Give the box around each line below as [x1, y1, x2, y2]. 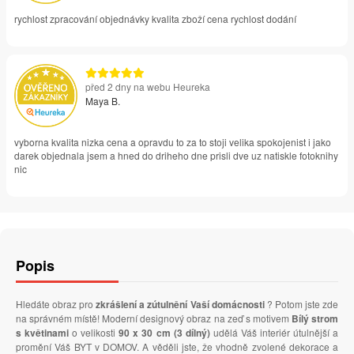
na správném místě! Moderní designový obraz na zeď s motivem [16, 311, 292, 326]
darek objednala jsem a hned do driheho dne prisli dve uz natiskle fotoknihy [14, 149, 338, 163]
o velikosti [69, 326, 119, 340]
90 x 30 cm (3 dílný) [119, 326, 210, 341]
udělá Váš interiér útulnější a [209, 326, 339, 340]
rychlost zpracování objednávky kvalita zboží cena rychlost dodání [14, 12, 296, 26]
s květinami [16, 326, 70, 341]
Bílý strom [291, 311, 339, 326]
